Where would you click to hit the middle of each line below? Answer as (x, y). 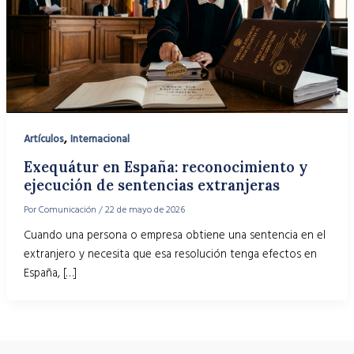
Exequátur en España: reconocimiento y (166, 168)
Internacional (100, 139)
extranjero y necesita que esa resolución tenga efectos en (170, 254)
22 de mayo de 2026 (145, 210)
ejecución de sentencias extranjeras (151, 186)
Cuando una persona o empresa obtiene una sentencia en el (174, 235)
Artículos (43, 139)
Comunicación (68, 210)
